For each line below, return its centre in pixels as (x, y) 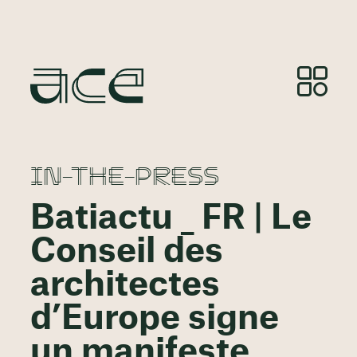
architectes (125, 286)
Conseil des (126, 252)
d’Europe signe (154, 319)
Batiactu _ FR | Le (171, 219)
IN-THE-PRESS (124, 175)
